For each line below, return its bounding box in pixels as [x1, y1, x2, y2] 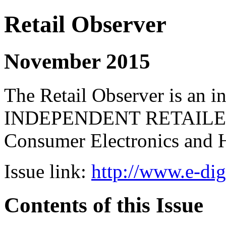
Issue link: [4, 160, 91, 182]
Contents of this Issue [4, 193, 203, 217]
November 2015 [4, 49, 150, 73]
